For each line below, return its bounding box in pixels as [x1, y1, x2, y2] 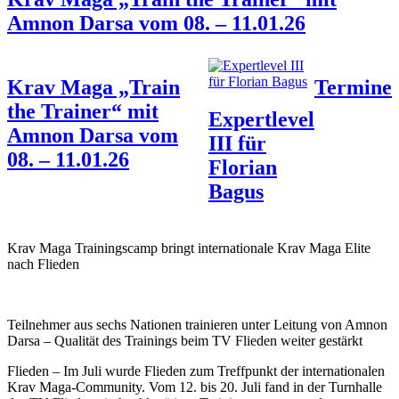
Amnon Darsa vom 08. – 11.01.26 [7, 11, 305, 35]
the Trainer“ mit [7, 99, 159, 123]
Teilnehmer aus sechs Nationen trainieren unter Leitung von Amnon [7, 316, 387, 332]
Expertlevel [208, 107, 314, 131]
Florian [208, 155, 277, 179]
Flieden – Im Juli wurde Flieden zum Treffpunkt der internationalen [7, 362, 385, 379]
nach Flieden [7, 256, 79, 272]
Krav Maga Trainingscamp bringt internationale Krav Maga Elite [7, 240, 370, 256]
